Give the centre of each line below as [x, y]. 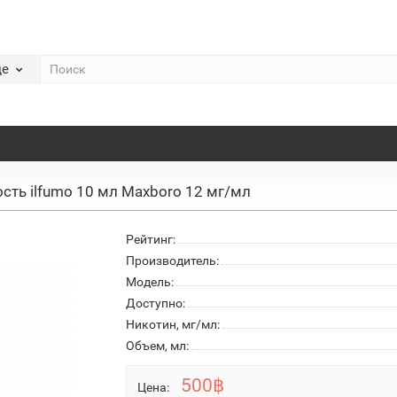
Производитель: [172, 260]
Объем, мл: [157, 345]
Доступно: [155, 303]
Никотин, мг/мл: [172, 324]
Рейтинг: [150, 239]
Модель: [149, 281]
